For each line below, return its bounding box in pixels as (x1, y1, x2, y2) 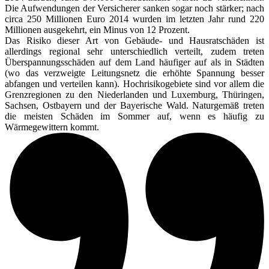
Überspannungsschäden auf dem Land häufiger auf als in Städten (5, 56, 264, 67)
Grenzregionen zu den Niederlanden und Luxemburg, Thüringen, (5, 89, 264, 100)
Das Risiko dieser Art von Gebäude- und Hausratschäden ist (5, 35, 264, 46)
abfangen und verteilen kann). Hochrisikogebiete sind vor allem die (5, 78, 264, 89)
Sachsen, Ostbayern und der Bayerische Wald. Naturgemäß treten (5, 100, 264, 110)
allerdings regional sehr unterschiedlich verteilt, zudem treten (5, 46, 264, 56)
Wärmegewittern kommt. (5, 121, 99, 132)
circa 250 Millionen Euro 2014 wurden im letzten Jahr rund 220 (5, 13, 264, 24)
